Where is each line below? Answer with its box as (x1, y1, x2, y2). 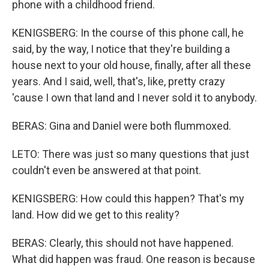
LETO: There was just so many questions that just (12, 148, 249, 160)
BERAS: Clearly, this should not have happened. (12, 237, 234, 249)
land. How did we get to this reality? (12, 208, 180, 221)
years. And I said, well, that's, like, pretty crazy (12, 75, 225, 88)
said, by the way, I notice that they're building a (12, 43, 230, 55)
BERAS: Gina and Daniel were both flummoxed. (12, 119, 231, 132)
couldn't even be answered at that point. (12, 164, 201, 177)
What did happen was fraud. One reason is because (12, 253, 255, 265)
